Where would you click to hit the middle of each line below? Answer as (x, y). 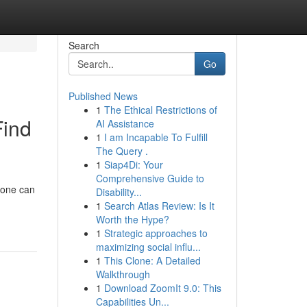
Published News (103, 96)
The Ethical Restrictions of (160, 110)
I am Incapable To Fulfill (156, 137)
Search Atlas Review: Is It (159, 206)
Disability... (119, 192)
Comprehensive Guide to (150, 178)
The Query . (122, 151)
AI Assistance (125, 123)
